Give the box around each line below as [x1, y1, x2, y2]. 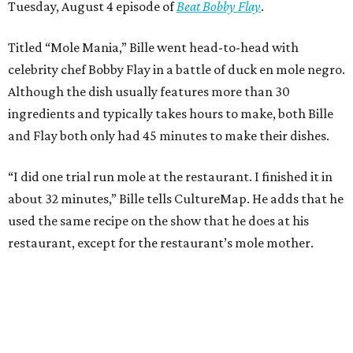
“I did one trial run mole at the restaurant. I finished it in [8, 168, 333, 184]
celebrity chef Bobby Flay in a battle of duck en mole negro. [8, 61, 345, 77]
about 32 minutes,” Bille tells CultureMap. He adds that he [8, 190, 344, 206]
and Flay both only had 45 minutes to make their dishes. [8, 127, 329, 143]
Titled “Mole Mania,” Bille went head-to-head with [8, 39, 299, 55]
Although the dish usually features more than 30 [8, 83, 290, 99]
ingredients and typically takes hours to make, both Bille [8, 105, 333, 121]
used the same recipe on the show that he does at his [8, 212, 309, 229]
